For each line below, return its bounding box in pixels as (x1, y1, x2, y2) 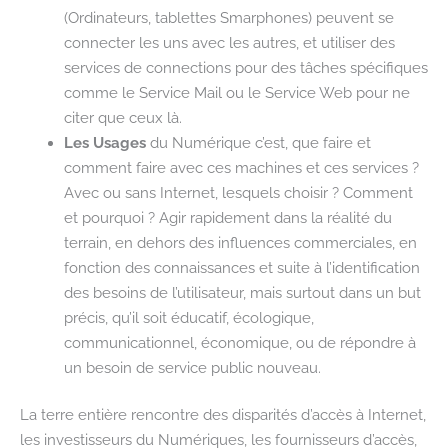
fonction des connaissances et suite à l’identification (63, 259, 420, 277)
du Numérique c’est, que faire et (145, 134, 371, 152)
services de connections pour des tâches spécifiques (63, 59, 428, 77)
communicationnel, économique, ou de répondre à (63, 334, 416, 352)
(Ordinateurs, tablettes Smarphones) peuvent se (63, 9, 394, 27)
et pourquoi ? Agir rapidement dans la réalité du (63, 209, 392, 227)
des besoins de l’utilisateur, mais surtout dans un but (63, 284, 421, 302)
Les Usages (63, 134, 146, 152)
